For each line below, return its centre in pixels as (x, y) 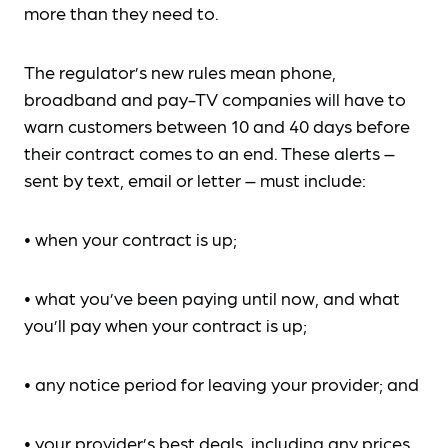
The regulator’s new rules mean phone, (180, 71)
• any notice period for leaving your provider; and (221, 383)
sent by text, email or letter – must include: (195, 179)
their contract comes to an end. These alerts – (209, 152)
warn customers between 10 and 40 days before (217, 125)
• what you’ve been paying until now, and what (212, 297)
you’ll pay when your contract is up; (165, 324)
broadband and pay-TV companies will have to (215, 98)
